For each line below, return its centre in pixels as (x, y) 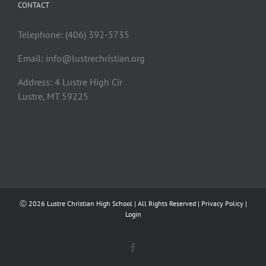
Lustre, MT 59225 (53, 96)
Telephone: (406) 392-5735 (74, 35)
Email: (32, 58)
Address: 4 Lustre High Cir (70, 82)
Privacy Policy (222, 204)
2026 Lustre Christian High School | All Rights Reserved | (115, 204)
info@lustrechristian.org (95, 58)
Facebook (156, 247)
